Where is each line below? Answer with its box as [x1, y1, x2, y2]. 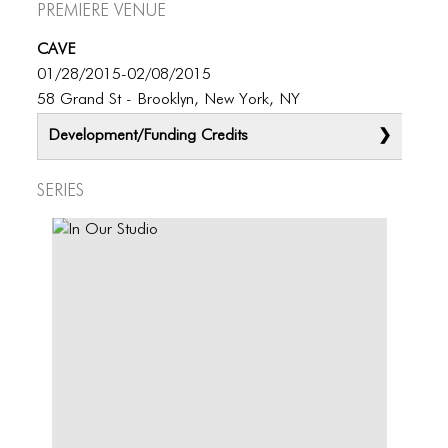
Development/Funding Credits [48, 128, 249, 144]
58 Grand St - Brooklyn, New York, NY [37, 92, 301, 108]
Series [37, 177, 85, 201]
